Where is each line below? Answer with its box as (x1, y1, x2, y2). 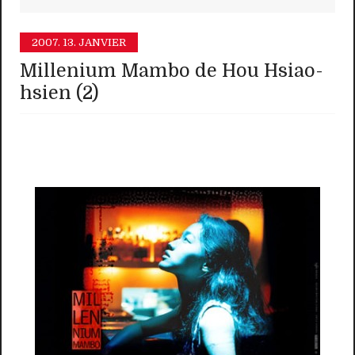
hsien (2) (20, 82, 100, 105)
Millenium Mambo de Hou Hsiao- (20, 60, 324, 82)
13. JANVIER (63, 36, 127, 49)
